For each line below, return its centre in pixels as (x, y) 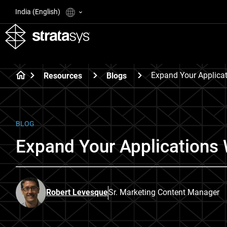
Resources (63, 75)
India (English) (39, 12)
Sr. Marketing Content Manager (164, 192)
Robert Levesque (77, 192)
